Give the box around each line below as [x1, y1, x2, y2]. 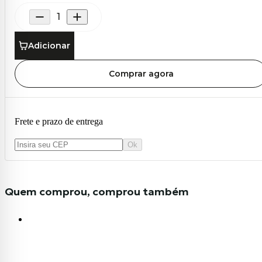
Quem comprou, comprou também [5, 184, 189, 198]
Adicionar [28, 40, 70, 51]
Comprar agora [108, 68, 174, 79]
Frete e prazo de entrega [15, 116, 103, 126]
